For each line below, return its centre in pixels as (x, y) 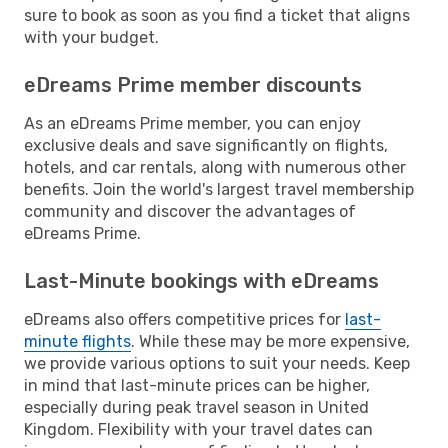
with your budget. (91, 37)
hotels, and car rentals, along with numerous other (215, 167)
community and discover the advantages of (190, 211)
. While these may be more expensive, (270, 341)
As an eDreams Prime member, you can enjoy (192, 123)
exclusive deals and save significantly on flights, (206, 145)
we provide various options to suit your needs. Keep (217, 363)
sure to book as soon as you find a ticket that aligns (217, 15)
